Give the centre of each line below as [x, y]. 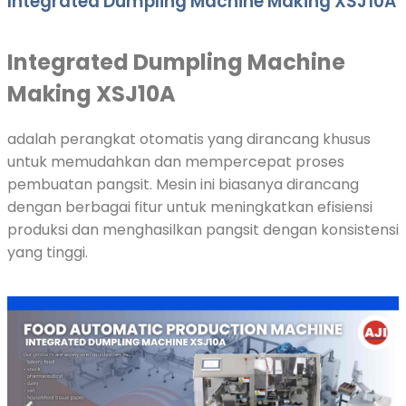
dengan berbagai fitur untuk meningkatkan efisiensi [190, 208]
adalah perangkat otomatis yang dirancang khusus [189, 140]
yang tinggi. [48, 253]
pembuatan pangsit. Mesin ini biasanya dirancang [183, 185]
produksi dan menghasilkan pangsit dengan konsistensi [203, 230]
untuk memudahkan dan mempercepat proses [176, 162]
